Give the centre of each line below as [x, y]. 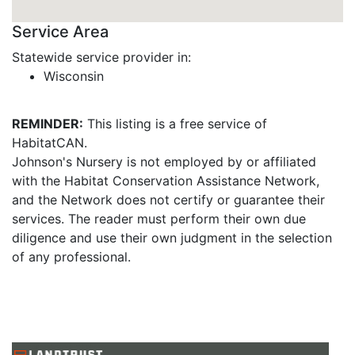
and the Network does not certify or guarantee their [168, 200]
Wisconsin [74, 76]
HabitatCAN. [50, 143]
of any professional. [71, 257]
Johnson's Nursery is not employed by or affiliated [164, 162]
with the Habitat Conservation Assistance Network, [166, 181]
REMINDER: [48, 124]
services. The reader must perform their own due [159, 219]
